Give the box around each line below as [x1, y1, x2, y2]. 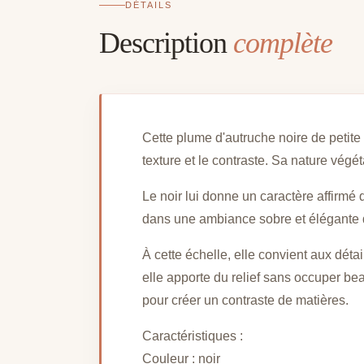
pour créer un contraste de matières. [142, 293, 349, 308]
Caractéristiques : [142, 329, 243, 344]
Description [99, 27, 233, 60]
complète [233, 27, 332, 60]
